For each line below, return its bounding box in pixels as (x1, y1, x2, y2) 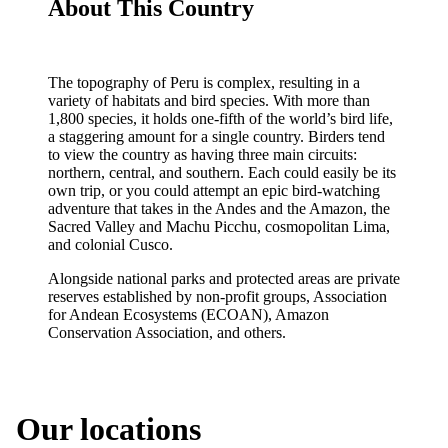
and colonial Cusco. (48, 235, 173, 253)
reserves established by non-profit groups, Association (48, 287, 387, 305)
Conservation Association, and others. (48, 323, 286, 341)
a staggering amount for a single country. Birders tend (48, 127, 385, 145)
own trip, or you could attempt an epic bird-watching (48, 181, 380, 199)
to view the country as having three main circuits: (48, 145, 357, 163)
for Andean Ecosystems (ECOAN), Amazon (48, 305, 329, 323)
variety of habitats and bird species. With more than (48, 91, 370, 109)
